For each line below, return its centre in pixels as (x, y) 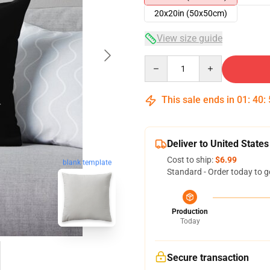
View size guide (190, 38)
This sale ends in (198, 100)
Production (190, 212)
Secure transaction (208, 258)
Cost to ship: (191, 160)
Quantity (161, 61)
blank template (87, 162)
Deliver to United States (218, 144)
